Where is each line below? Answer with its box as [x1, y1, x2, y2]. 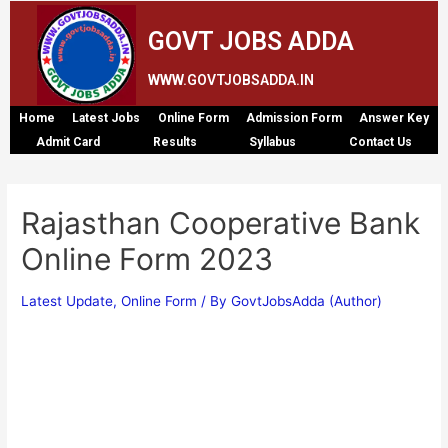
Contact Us [348, 134, 412, 149]
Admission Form [245, 110, 342, 125]
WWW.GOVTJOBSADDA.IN [148, 71, 315, 88]
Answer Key [359, 110, 430, 125]
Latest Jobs [72, 110, 141, 125]
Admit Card [36, 134, 101, 149]
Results [152, 134, 197, 149]
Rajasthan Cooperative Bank [21, 204, 421, 241]
